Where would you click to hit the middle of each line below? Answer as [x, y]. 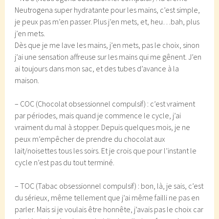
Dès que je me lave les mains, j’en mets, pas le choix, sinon [107, 45]
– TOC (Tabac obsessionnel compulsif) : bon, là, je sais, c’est [109, 186]
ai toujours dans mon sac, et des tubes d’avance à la [97, 68]
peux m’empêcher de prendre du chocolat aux [90, 139]
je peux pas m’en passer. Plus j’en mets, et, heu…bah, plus [107, 22]
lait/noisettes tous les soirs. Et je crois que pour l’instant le [106, 151]
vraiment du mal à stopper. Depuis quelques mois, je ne [103, 127]
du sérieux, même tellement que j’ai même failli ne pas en [107, 197]
